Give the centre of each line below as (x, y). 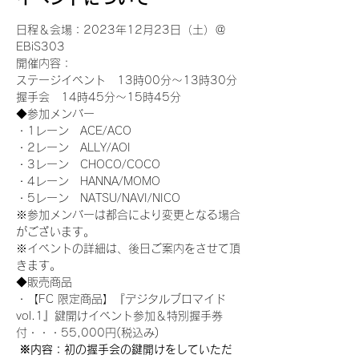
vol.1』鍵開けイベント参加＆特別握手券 (119, 316)
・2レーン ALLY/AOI (73, 147)
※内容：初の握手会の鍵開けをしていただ (124, 349)
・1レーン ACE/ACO (74, 131)
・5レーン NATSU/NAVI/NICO (98, 198)
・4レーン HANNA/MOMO (88, 181)
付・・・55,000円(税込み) (88, 333)
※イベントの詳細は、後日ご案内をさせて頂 (128, 248)
